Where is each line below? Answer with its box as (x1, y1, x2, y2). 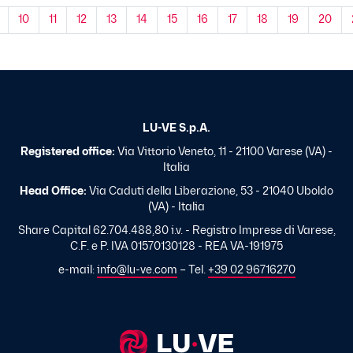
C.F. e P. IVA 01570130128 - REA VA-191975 (70, 241, 283, 253)
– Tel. (176, 265, 208, 277)
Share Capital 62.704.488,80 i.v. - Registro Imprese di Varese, (17, 225, 336, 237)
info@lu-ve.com (96, 265, 177, 277)
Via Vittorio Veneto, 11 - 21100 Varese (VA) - (115, 147, 333, 158)
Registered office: (20, 147, 115, 158)
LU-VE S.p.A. (143, 123, 210, 135)
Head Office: (20, 186, 87, 198)
